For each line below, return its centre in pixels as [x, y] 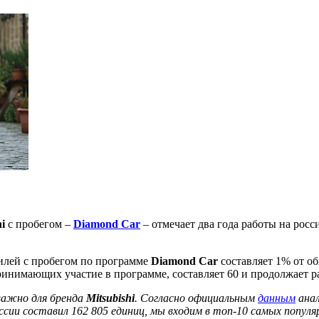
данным [277, 298]
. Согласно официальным [196, 298]
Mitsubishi [110, 298]
